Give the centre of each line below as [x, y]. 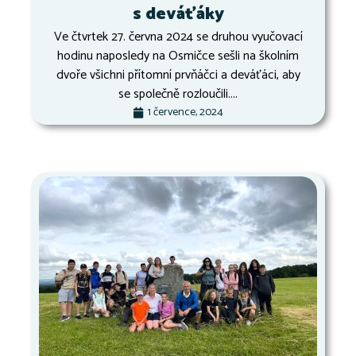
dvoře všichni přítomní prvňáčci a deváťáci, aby [178, 75]
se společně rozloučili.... [178, 95]
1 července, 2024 [186, 113]
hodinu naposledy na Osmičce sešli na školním [178, 56]
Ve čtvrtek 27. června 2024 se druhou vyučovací [178, 37]
